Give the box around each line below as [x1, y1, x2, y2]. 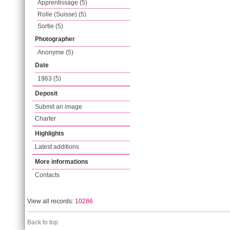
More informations [35, 158, 88, 165]
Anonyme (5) [37, 49, 73, 56]
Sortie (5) [37, 23, 63, 30]
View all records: [27, 198, 75, 205]
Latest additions [35, 143, 79, 150]
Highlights [35, 130, 64, 137]
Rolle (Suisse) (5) [37, 11, 86, 18]
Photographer [35, 35, 75, 43]
